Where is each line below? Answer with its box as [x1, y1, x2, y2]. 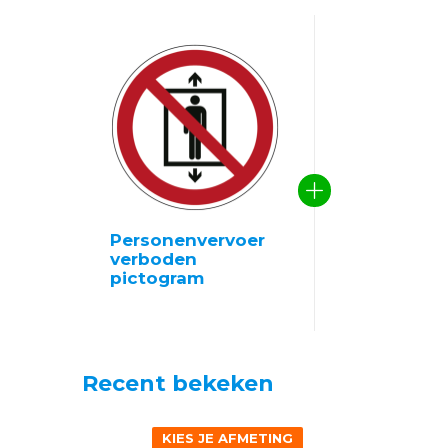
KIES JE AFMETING [161, 429, 293, 446]
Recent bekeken [82, 369, 274, 397]
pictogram [110, 268, 204, 288]
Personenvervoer [110, 230, 265, 250]
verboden [110, 249, 197, 269]
